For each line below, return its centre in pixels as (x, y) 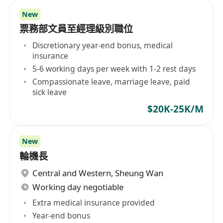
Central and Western (72, 173)
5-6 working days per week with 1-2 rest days (114, 68)
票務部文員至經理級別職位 (76, 29)
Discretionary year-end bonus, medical (103, 45)
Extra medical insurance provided (94, 202)
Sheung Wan (139, 173)
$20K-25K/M (175, 109)
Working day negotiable (78, 187)
